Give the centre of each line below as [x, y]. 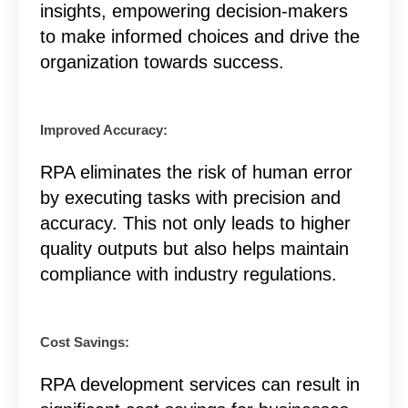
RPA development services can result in [199, 384]
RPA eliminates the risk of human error [196, 172]
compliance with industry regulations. [188, 274]
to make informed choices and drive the [199, 36]
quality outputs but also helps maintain [194, 248]
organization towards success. [162, 61]
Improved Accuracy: [103, 130]
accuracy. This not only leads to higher [195, 223]
